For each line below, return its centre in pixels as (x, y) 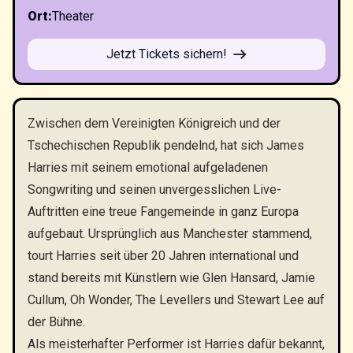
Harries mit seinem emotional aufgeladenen (148, 167)
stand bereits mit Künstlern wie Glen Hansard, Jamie (171, 278)
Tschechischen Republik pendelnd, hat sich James (166, 145)
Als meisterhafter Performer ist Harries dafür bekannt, (176, 344)
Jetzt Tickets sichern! (167, 54)
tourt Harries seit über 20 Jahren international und (163, 256)
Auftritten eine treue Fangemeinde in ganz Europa (163, 212)
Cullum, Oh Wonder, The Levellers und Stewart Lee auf (176, 300)
